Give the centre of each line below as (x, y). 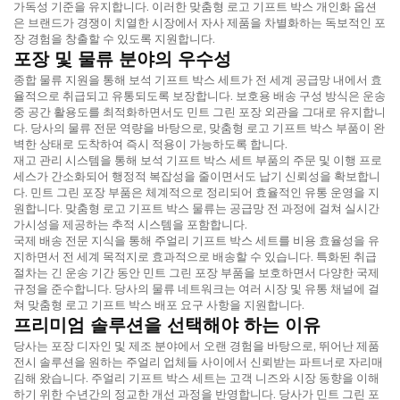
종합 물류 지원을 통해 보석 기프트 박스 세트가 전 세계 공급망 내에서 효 (198, 79)
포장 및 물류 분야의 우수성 (122, 58)
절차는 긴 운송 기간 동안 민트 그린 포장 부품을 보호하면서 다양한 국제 (196, 272)
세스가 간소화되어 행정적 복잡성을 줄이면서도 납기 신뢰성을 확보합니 (197, 175)
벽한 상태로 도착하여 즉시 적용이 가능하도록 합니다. (150, 143)
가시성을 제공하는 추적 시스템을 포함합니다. (130, 224)
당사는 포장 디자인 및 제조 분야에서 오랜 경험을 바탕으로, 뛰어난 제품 (196, 345)
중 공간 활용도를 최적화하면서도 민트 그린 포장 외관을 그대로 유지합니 (200, 111)
